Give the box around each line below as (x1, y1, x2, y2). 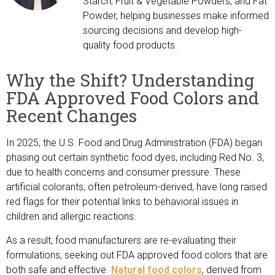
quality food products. (83, 39, 177, 51)
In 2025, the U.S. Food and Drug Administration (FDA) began (6, 137, 262, 149)
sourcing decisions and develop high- (83, 24, 242, 36)
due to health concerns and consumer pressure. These (6, 166, 241, 179)
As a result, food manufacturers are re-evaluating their (6, 234, 236, 247)
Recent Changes (6, 104, 137, 128)
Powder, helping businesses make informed (83, 9, 269, 21)
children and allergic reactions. (6, 211, 136, 223)
